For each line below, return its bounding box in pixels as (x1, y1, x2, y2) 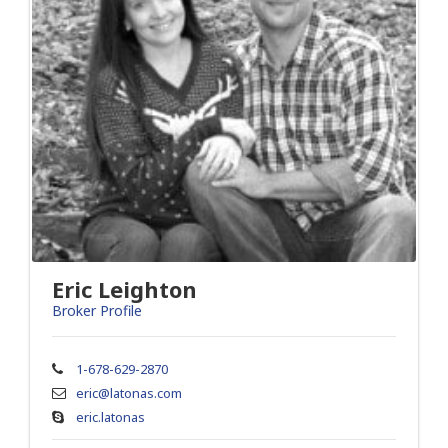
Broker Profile (52, 301, 142, 320)
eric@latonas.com (76, 384, 182, 402)
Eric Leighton (52, 274, 197, 304)
